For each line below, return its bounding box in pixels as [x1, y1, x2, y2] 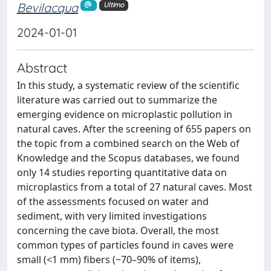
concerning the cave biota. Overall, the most [17, 223, 219, 237]
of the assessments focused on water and [17, 194, 209, 208]
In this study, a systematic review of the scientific [17, 78, 240, 92]
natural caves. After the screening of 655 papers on [17, 122, 251, 135]
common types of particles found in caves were [17, 238, 233, 252]
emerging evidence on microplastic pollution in [17, 107, 232, 121]
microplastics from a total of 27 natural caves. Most [17, 180, 252, 194]
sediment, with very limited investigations [17, 209, 207, 223]
